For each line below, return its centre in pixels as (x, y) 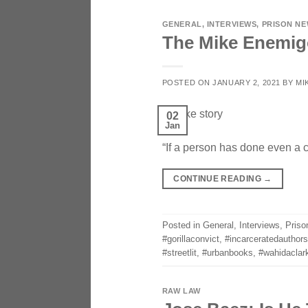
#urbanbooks (227, 252)
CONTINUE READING (219, 178)
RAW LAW (181, 290)
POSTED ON (187, 83)
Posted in (182, 225)
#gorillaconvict (190, 239)
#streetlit (179, 252)
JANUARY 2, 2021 (246, 83)
